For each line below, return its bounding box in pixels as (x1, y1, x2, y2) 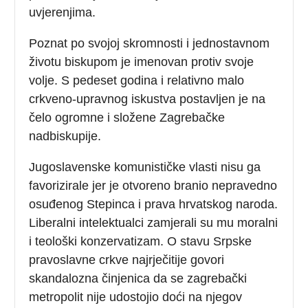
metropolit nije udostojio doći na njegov (29, 289, 243, 304)
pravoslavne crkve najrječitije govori (29, 252, 225, 267)
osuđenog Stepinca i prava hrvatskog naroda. (29, 197, 278, 211)
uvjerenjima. (29, 5, 96, 19)
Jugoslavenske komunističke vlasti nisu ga (29, 159, 261, 174)
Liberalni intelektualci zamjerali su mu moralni (29, 215, 278, 230)
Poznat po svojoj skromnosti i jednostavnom (29, 36, 270, 50)
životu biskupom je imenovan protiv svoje (29, 54, 254, 69)
